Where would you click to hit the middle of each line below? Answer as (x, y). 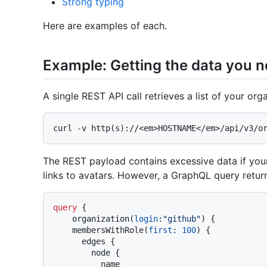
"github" (182, 219)
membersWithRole (108, 230)
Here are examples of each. (105, 26)
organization (101, 219)
